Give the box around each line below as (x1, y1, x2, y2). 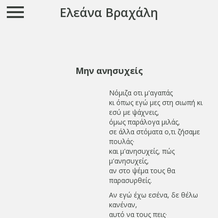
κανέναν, (109, 200, 137, 209)
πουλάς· (109, 137, 134, 146)
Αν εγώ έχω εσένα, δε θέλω (109, 190, 198, 200)
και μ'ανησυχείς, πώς (109, 146, 175, 156)
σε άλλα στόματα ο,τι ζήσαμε (109, 127, 200, 136)
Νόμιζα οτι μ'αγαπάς (109, 88, 175, 97)
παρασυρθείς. (109, 176, 152, 185)
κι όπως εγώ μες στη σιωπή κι (109, 98, 202, 107)
